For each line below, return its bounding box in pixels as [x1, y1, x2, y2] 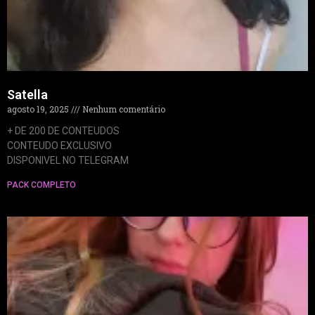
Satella [7, 86, 48, 102]
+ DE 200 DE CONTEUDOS [7, 124, 120, 136]
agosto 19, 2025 [7, 103, 71, 115]
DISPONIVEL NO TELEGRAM [7, 154, 129, 166]
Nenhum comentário [80, 103, 165, 115]
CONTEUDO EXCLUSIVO [7, 139, 112, 151]
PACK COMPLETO [7, 179, 76, 190]
